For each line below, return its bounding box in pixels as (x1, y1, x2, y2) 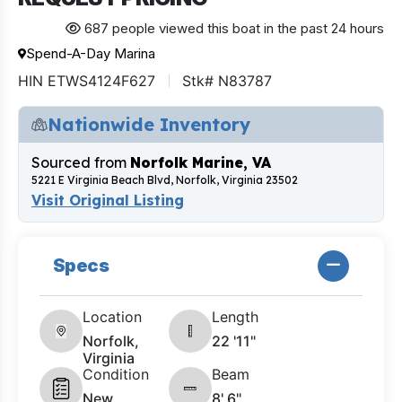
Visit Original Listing (31, 190, 184, 209)
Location (83, 307, 142, 326)
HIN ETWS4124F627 (18, 71, 155, 90)
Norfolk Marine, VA (130, 153, 271, 171)
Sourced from (31, 153, 130, 171)
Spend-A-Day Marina (26, 44, 155, 62)
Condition (83, 364, 149, 383)
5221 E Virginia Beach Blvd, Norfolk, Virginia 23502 (31, 172, 298, 187)
